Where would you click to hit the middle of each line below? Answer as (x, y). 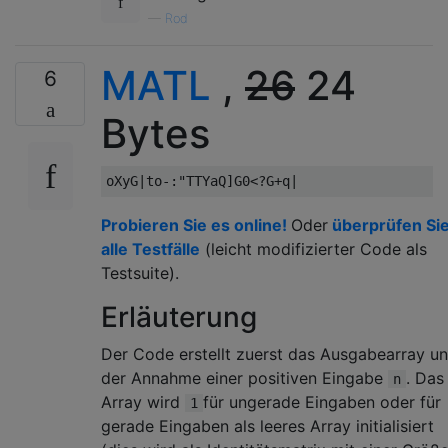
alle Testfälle (150, 248)
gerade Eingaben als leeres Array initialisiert (267, 425)
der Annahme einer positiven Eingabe (244, 377)
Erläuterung (179, 316)
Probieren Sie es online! (196, 224)
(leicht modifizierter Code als (313, 248)
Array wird (143, 401)
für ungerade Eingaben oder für (322, 401)
